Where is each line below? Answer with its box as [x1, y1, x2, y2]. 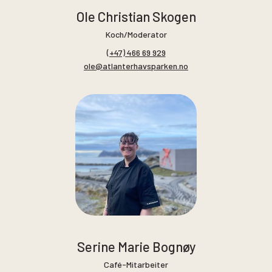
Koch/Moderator [105, 29, 167, 39]
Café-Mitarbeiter [104, 259, 168, 270]
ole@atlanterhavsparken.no [84, 60, 188, 71]
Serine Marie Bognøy [76, 238, 195, 254]
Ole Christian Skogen [76, 8, 196, 25]
